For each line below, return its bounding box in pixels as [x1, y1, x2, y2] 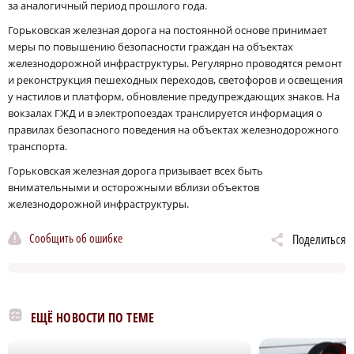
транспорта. [8, 138, 67, 153]
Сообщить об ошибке [29, 230, 122, 247]
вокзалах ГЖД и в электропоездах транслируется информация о [8, 105, 322, 120]
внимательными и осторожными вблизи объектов [8, 179, 259, 194]
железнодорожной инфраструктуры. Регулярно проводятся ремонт [8, 55, 342, 70]
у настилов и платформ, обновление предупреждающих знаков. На [8, 88, 340, 104]
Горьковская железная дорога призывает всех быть [8, 163, 263, 178]
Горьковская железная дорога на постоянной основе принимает [8, 22, 327, 37]
